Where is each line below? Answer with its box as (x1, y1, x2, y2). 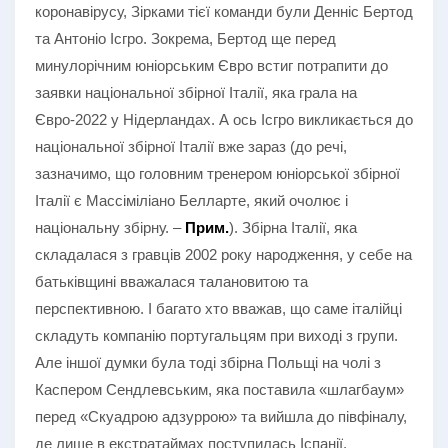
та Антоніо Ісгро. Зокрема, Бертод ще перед (35, 29, 336, 47)
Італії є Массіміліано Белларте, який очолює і (35, 191, 348, 209)
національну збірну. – (35, 218, 185, 236)
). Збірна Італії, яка (229, 218, 357, 236)
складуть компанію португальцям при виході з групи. (35, 326, 398, 344)
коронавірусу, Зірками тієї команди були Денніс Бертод (35, 2, 413, 20)
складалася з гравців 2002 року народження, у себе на (35, 245, 412, 263)
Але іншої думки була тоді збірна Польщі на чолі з (35, 353, 381, 371)
